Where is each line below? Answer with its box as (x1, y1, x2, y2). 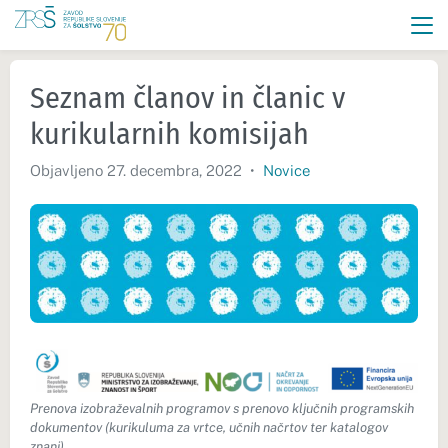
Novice (262, 161, 310, 179)
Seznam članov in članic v (30, 80, 345, 116)
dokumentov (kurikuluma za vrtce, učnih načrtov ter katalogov (30, 420, 388, 436)
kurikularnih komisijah (30, 116, 309, 152)
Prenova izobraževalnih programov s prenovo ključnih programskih (30, 401, 414, 417)
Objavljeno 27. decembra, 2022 (30, 161, 246, 179)
